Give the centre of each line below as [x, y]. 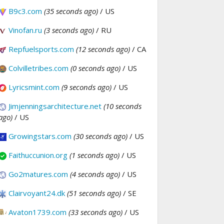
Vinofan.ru [25, 30]
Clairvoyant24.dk [37, 193]
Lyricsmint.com [34, 87]
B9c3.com [25, 11]
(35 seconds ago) [71, 11]
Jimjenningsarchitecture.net [55, 106]
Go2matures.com [38, 174]
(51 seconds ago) [94, 193]
